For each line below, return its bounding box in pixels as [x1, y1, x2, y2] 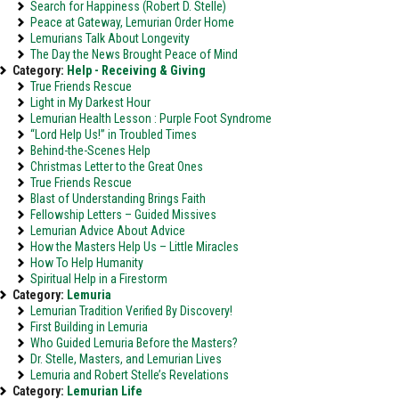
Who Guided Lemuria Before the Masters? [30, 336, 238, 350]
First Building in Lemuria [30, 320, 148, 334]
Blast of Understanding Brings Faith [30, 191, 206, 206]
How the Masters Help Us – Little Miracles [30, 240, 239, 254]
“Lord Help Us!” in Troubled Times [30, 127, 197, 142]
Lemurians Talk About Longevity [30, 31, 190, 45]
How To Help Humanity [30, 256, 143, 270]
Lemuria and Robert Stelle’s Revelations [30, 368, 229, 382]
